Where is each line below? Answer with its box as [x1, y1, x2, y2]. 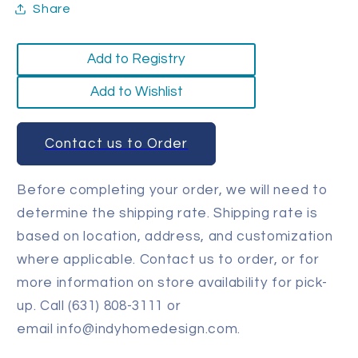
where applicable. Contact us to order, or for [17, 252, 320, 267]
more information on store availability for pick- [17, 275, 328, 290]
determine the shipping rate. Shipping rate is [17, 205, 318, 221]
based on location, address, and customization [17, 229, 333, 244]
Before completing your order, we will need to [17, 182, 328, 197]
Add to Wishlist [89, 84, 183, 99]
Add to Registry [87, 51, 186, 66]
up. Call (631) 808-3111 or [17, 298, 181, 313]
